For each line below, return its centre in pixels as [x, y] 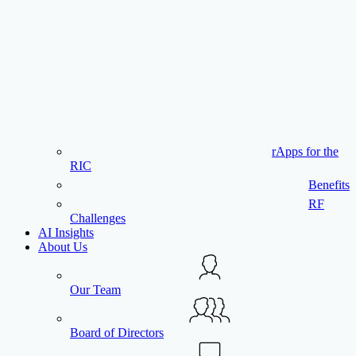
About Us [63, 247]
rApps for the [305, 151]
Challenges [98, 218]
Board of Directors [117, 333]
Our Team [95, 290]
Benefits [329, 185]
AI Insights [66, 232]
